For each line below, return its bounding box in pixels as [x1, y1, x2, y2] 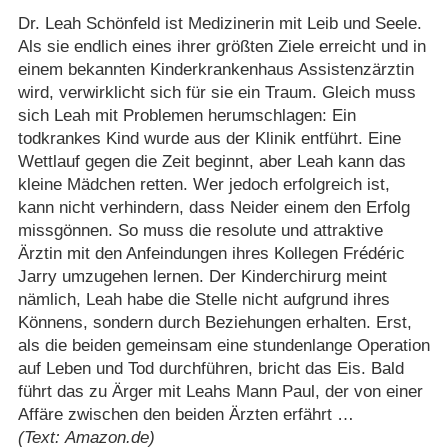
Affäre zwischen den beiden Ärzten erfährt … [17, 404, 354, 424]
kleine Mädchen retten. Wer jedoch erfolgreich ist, [17, 174, 390, 194]
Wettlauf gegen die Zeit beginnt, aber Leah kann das [17, 151, 406, 171]
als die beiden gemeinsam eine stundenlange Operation [17, 335, 430, 355]
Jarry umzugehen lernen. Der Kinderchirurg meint [17, 266, 387, 286]
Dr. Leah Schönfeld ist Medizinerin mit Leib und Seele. [17, 13, 422, 33]
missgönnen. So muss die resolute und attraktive [17, 220, 383, 240]
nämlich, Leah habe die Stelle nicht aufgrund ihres [17, 289, 390, 309]
